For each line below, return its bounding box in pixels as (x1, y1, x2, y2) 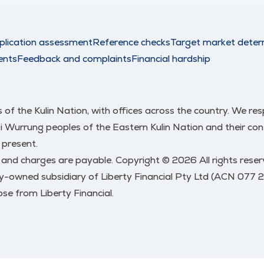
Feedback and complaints (17, 52, 131, 65)
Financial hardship (131, 52, 210, 65)
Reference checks (93, 36, 170, 48)
